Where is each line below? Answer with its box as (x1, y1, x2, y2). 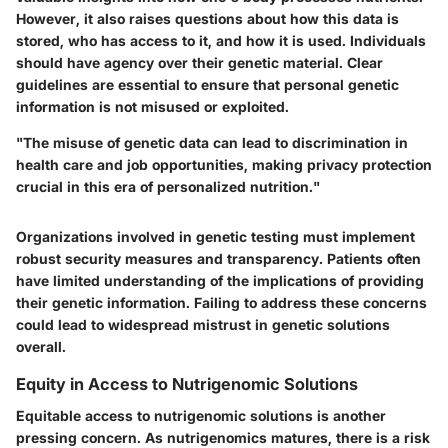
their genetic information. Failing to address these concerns (16, 293, 427, 311)
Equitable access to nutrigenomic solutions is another (16, 406, 386, 424)
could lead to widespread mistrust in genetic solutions (16, 315, 390, 333)
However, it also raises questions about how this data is (16, 9, 399, 27)
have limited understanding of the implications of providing (16, 271, 424, 289)
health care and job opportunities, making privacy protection (16, 155, 432, 173)
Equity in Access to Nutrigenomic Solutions (16, 373, 358, 394)
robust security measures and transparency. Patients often (16, 249, 421, 267)
